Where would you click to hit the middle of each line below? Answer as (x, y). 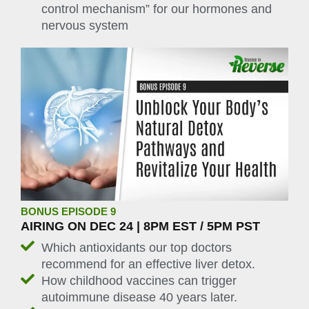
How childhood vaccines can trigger (139, 281)
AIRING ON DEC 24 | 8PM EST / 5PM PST (140, 226)
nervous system (85, 25)
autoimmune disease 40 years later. (139, 298)
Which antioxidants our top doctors (137, 248)
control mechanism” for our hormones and (157, 9)
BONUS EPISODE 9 (68, 211)
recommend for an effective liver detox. (148, 265)
